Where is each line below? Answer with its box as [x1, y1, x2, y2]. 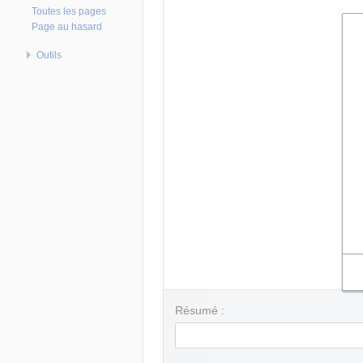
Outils [36, 49, 62, 61]
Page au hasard [32, 20, 103, 32]
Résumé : [175, 304, 224, 318]
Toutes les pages [32, 5, 107, 17]
